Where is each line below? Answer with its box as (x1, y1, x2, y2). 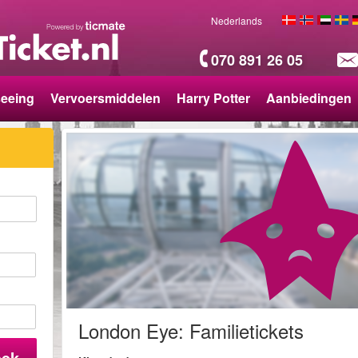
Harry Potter (177, 89, 250, 107)
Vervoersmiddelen (50, 89, 161, 107)
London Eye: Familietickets (78, 316, 304, 344)
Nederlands (211, 14, 262, 27)
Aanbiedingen (266, 89, 352, 107)
